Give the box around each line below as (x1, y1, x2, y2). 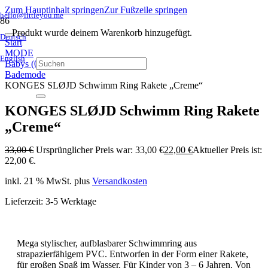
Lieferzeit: (5, 196, 45, 206)
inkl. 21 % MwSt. (5, 175, 72, 186)
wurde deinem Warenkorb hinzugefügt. (42, 28, 192, 38)
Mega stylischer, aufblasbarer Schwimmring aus (17, 237, 197, 248)
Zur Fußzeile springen (104, 5, 187, 15)
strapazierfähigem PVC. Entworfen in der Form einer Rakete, (17, 248, 248, 259)
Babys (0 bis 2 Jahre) (5, 59, 84, 69)
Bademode (5, 69, 45, 80)
